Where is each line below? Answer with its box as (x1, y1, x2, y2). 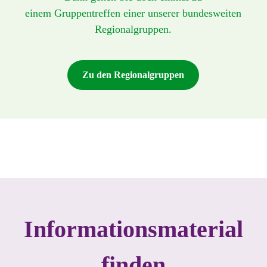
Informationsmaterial (23, 215, 243, 243)
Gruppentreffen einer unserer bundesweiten (54, 7, 242, 19)
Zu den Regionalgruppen (82, 69, 185, 80)
